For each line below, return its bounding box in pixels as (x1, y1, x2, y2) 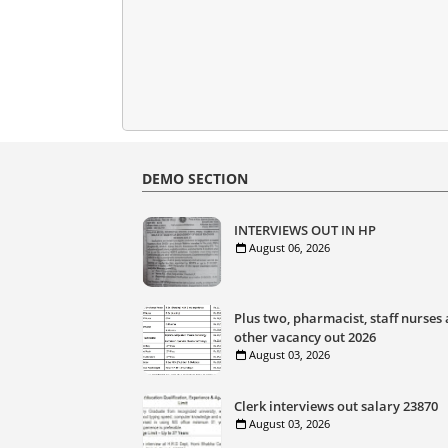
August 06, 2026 (249, 240, 330, 255)
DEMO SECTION (142, 169, 248, 188)
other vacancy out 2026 (234, 328, 376, 346)
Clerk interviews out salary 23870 (234, 397, 438, 415)
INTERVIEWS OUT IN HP (234, 221, 376, 239)
